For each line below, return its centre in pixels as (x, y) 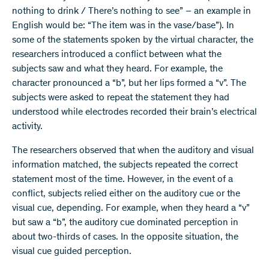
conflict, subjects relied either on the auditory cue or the (126, 194)
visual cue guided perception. (72, 252)
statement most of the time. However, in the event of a (122, 180)
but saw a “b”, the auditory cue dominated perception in (125, 223)
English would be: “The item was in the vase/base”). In (123, 26)
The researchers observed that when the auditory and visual (133, 151)
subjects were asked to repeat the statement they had (121, 98)
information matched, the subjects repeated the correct (125, 165)
